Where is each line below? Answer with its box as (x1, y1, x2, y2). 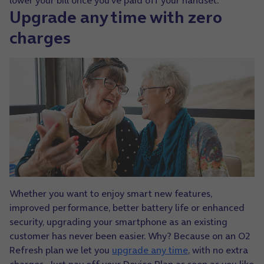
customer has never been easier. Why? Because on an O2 (9, 229, 250, 243)
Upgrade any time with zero (9, 5, 222, 29)
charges (9, 26, 71, 49)
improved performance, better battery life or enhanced (9, 201, 245, 214)
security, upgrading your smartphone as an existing (9, 215, 227, 229)
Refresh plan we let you (9, 243, 112, 257)
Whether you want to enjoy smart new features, (9, 187, 212, 200)
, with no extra (188, 243, 248, 257)
